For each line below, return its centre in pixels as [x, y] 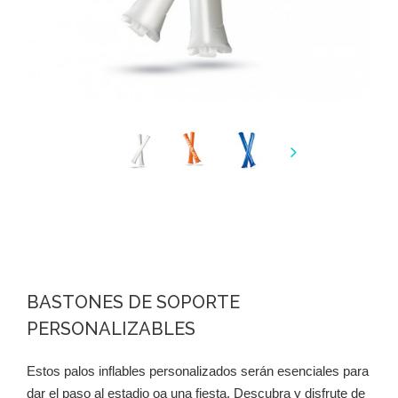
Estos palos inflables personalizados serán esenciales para [198, 371]
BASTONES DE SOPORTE [133, 302]
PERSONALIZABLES [111, 329]
